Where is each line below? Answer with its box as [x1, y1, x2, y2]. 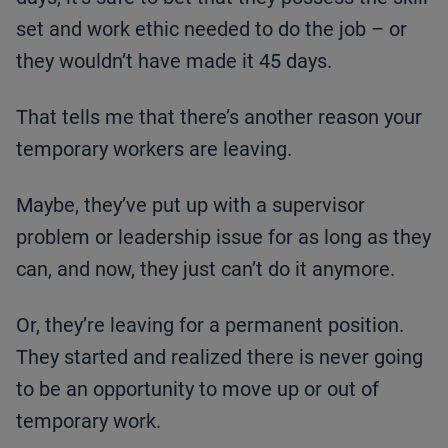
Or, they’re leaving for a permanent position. [16, 312, 404, 337]
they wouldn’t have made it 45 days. [16, 48, 332, 73]
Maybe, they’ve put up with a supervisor [16, 192, 365, 217]
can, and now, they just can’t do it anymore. [16, 256, 395, 281]
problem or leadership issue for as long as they [16, 224, 431, 249]
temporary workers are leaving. [16, 136, 292, 161]
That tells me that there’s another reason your [16, 104, 422, 129]
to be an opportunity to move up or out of [16, 376, 379, 401]
